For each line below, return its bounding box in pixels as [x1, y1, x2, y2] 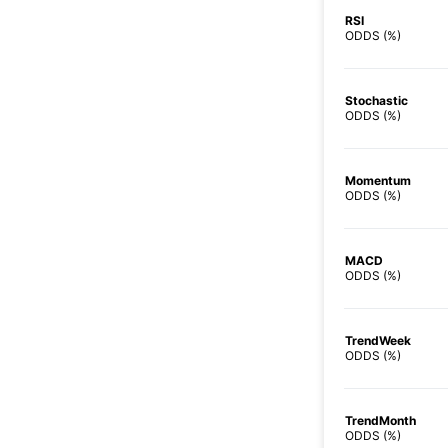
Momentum [345, 172, 411, 188]
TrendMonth [345, 412, 416, 428]
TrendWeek [345, 332, 411, 348]
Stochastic [345, 92, 408, 108]
